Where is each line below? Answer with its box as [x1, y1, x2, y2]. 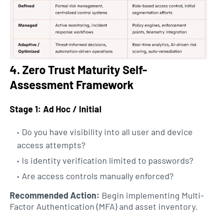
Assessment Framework [10, 77, 134, 92]
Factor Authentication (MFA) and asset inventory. [10, 201, 198, 212]
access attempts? [17, 139, 85, 151]
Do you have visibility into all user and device [22, 126, 193, 138]
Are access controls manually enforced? [22, 170, 173, 182]
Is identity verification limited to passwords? [22, 155, 193, 166]
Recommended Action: [10, 190, 100, 201]
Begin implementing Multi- [100, 190, 204, 201]
